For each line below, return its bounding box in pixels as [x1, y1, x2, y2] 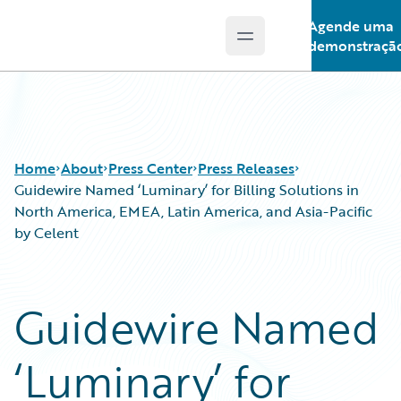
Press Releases [198, 158, 294, 179]
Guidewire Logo [35, 35, 139, 56]
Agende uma [307, 15, 394, 37]
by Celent [14, 222, 79, 243]
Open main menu [243, 34, 363, 56]
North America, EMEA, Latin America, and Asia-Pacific [14, 200, 372, 222]
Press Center [108, 158, 192, 179]
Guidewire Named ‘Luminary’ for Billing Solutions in [14, 179, 359, 200]
